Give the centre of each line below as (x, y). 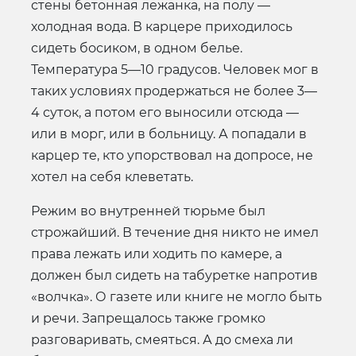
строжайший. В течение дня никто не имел (175, 232)
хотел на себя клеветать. (112, 176)
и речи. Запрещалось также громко (148, 318)
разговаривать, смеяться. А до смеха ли (162, 339)
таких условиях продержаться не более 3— (174, 91)
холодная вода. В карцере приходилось (162, 26)
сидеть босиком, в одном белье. (137, 48)
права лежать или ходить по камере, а (157, 253)
